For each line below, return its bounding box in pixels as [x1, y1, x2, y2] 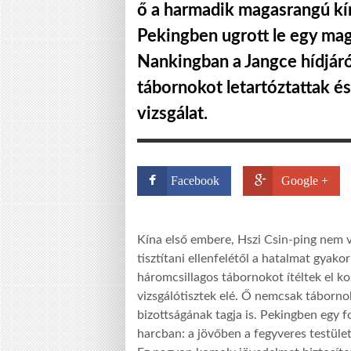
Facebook [171, 174, 219, 187]
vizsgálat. [137, 105, 208, 122]
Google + [281, 174, 328, 187]
